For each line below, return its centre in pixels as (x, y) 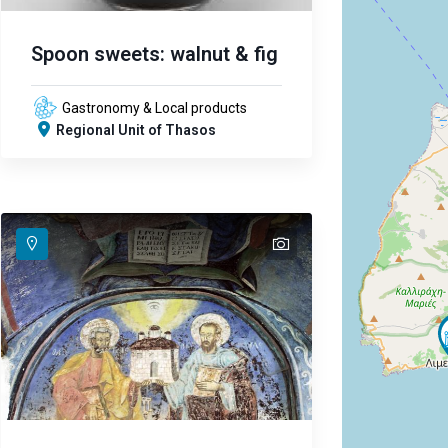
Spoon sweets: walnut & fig (154, 53)
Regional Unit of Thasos (135, 129)
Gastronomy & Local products (154, 107)
